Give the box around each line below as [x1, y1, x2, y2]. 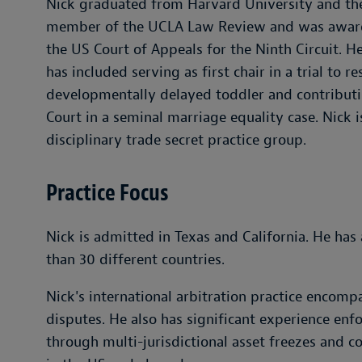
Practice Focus [46, 179, 169, 208]
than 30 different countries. [46, 250, 225, 269]
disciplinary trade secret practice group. [46, 131, 306, 149]
